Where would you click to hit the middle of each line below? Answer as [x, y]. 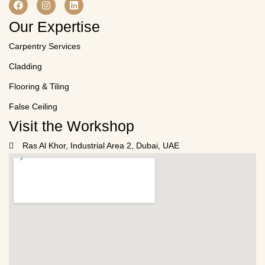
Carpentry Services [45, 46]
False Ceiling [33, 106]
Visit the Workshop [72, 126]
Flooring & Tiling [39, 86]
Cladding [25, 66]
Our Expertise [54, 26]
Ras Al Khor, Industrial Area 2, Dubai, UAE [101, 145]
